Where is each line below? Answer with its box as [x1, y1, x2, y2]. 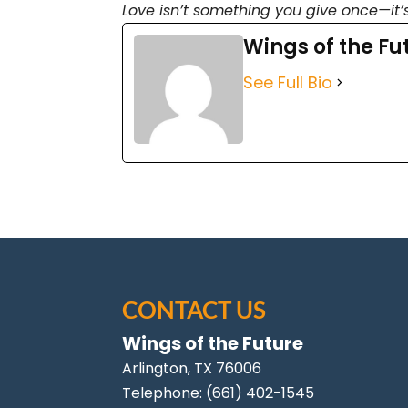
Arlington [122, 357, 189, 379]
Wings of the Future [122, 330, 304, 356]
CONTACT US [122, 294, 267, 324]
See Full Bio [243, 71, 333, 95]
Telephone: [122, 382, 207, 403]
